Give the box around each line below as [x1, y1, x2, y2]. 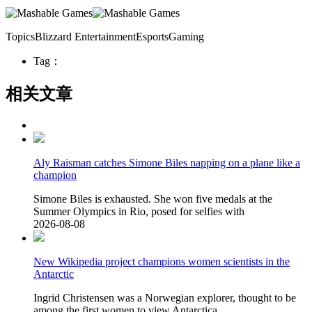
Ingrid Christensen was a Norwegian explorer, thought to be [33, 292, 296, 304]
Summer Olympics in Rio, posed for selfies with [33, 205, 244, 218]
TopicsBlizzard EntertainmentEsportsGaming [6, 31, 204, 43]
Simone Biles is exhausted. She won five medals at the [33, 193, 272, 205]
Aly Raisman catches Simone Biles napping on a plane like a [33, 157, 300, 169]
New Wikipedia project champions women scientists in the [33, 256, 290, 268]
